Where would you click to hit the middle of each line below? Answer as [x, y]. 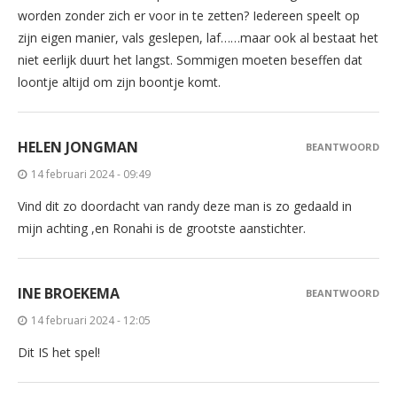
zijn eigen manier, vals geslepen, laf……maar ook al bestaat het [198, 38]
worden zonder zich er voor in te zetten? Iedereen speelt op [189, 16]
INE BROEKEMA [69, 294]
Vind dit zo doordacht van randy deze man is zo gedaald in [185, 206]
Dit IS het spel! [59, 353]
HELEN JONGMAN [78, 148]
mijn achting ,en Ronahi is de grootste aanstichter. [162, 229]
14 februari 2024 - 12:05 [91, 321]
